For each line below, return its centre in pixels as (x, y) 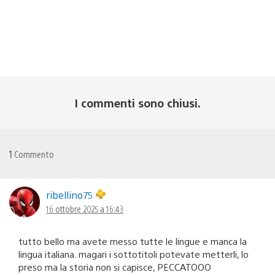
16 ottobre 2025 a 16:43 (85, 208)
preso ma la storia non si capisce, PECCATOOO (115, 266)
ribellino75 (71, 195)
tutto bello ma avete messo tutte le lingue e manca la (133, 241)
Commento (33, 153)
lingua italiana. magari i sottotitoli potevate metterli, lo (134, 254)
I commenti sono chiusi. (137, 103)
